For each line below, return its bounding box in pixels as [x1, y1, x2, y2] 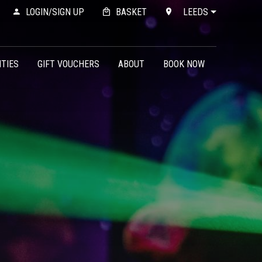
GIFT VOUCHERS [37, 58, 99, 70]
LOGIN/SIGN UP [25, 6, 84, 18]
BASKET [115, 6, 147, 18]
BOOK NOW [163, 58, 205, 70]
